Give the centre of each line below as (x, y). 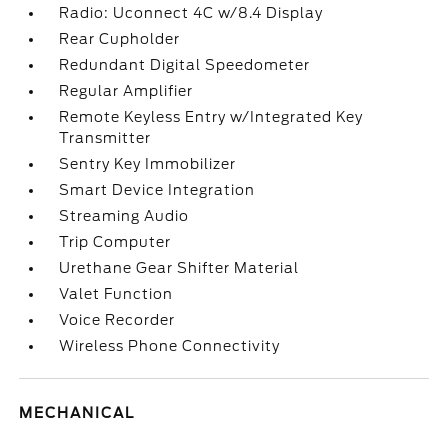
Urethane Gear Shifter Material (179, 268)
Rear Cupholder (120, 39)
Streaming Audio (124, 216)
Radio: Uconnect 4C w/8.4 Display (191, 13)
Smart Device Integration (157, 190)
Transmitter (105, 138)
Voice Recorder (117, 320)
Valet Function (116, 294)
